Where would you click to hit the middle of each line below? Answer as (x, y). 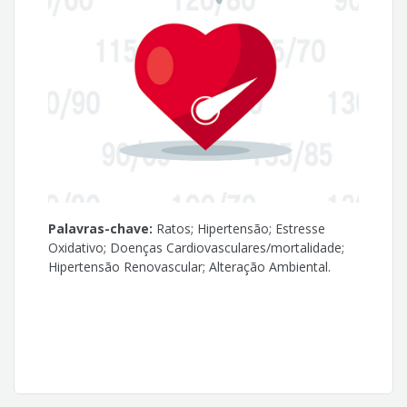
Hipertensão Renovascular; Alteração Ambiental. (190, 266)
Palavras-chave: (101, 228)
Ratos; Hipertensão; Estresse (239, 228)
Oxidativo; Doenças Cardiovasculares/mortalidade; (197, 247)
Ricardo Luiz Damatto (132, 19)
